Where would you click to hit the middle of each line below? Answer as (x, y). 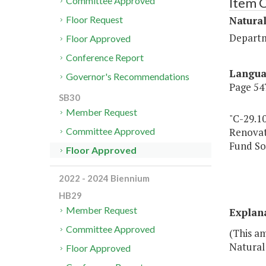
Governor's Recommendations (128, 77)
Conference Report (105, 58)
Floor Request (95, 20)
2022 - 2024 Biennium (104, 178)
